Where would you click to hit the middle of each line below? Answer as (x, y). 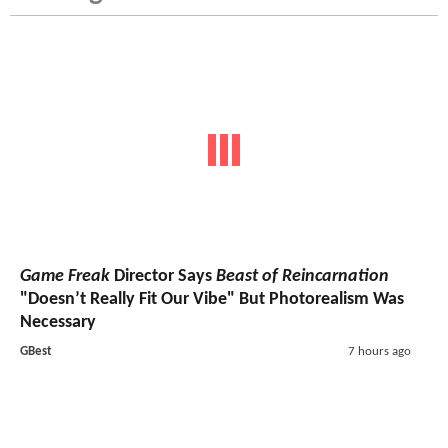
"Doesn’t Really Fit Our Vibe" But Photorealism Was (212, 300)
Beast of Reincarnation (302, 277)
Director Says (163, 277)
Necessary (58, 323)
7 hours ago (379, 352)
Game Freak (65, 277)
